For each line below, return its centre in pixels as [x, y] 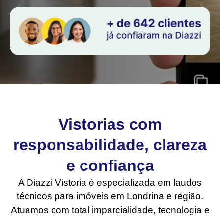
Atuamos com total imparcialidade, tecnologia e [110, 210]
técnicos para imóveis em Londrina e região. [110, 196]
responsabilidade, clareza [110, 145]
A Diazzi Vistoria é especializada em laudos [110, 182]
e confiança [110, 165]
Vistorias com [110, 124]
